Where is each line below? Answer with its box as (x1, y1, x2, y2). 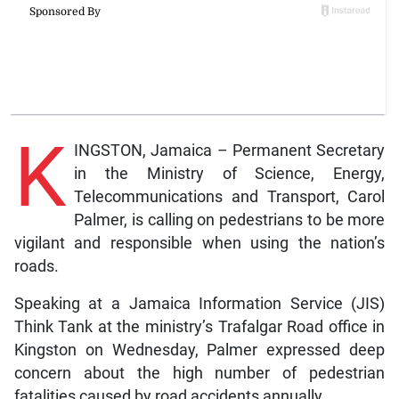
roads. (13, 257, 59, 276)
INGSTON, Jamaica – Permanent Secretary (73, 142, 386, 160)
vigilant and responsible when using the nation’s (13, 234, 386, 253)
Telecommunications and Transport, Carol (73, 188, 386, 207)
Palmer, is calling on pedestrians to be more (73, 211, 386, 230)
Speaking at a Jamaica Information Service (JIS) (13, 295, 386, 313)
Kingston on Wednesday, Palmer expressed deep (13, 341, 386, 360)
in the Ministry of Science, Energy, (73, 165, 386, 183)
